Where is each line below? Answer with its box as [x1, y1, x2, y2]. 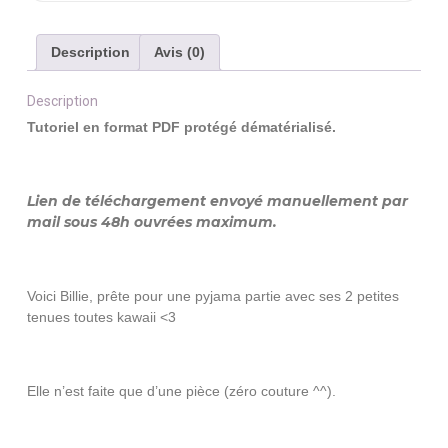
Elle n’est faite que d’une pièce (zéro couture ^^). [27, 383, 336, 400]
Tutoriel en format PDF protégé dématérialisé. [27, 119, 336, 136]
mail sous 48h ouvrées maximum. [27, 213, 277, 232]
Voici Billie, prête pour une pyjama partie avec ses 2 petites [27, 288, 399, 305]
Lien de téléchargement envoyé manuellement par [27, 192, 408, 211]
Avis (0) [154, 43, 205, 60]
